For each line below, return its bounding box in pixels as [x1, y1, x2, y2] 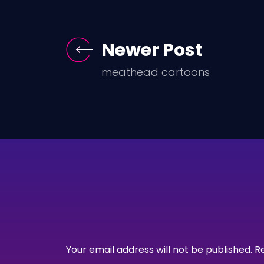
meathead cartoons [101, 65, 210, 80]
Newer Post [101, 38, 203, 62]
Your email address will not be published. [66, 243, 252, 256]
